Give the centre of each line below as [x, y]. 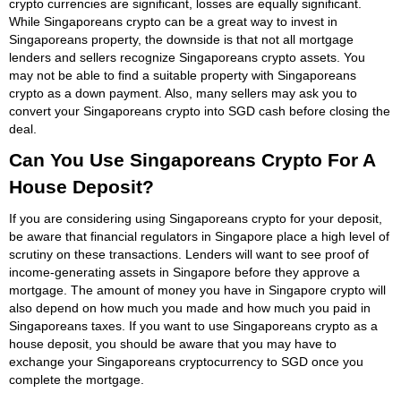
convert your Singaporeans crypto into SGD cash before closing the [200, 111]
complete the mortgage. [77, 379]
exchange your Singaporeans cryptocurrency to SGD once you [186, 361]
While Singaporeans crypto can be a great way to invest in [173, 21]
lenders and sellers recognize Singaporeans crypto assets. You [187, 57]
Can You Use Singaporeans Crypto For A [192, 159]
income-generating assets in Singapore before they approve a [184, 272]
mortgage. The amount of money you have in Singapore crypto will [197, 290]
